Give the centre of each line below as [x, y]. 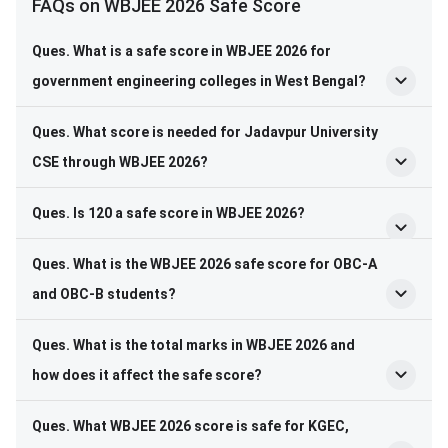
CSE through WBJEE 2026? [120, 162]
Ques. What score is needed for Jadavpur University [205, 132]
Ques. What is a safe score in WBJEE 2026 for [181, 51]
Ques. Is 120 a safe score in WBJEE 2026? [168, 213]
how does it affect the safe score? [147, 375]
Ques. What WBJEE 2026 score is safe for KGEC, [190, 426]
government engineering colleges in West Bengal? [199, 81]
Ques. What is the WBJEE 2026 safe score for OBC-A [204, 264]
